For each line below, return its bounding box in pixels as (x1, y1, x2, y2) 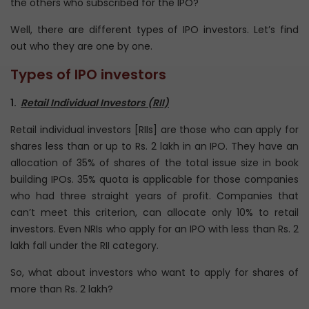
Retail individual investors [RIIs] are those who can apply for (10, 123, 299, 137)
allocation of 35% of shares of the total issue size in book (10, 156, 299, 170)
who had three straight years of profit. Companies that (10, 189, 299, 203)
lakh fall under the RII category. (10, 239, 161, 252)
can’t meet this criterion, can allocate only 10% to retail (10, 206, 299, 219)
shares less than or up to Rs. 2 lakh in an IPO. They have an (10, 139, 299, 153)
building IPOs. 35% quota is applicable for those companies (10, 172, 299, 186)
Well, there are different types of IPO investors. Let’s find (10, 23, 299, 37)
